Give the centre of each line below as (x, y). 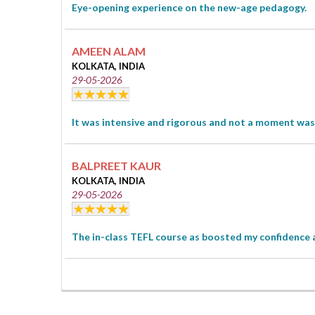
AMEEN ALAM (109, 51)
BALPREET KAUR (116, 166)
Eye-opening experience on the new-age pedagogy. (189, 7)
